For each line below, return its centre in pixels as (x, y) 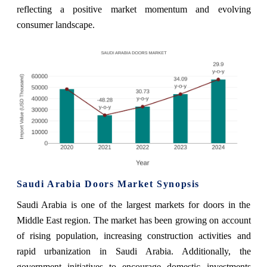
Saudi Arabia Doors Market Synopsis (108, 184)
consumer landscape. (55, 24)
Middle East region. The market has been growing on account (133, 220)
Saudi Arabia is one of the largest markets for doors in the (133, 204)
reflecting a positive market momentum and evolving (133, 9)
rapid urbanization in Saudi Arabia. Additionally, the (133, 251)
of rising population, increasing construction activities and (133, 235)
